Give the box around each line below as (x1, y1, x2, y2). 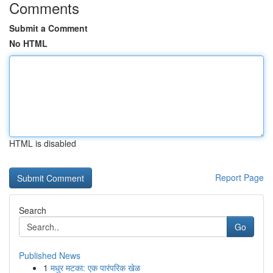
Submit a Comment (9, 22, 88, 34)
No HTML (9, 37, 48, 49)
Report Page (215, 171, 264, 183)
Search (19, 204, 46, 216)
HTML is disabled (9, 137, 76, 149)
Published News (19, 249, 80, 261)
